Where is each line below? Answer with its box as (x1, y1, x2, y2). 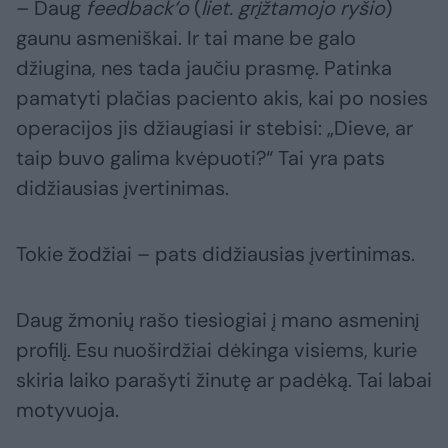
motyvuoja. (16, 397, 119, 424)
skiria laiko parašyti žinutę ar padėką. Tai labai (16, 367, 432, 394)
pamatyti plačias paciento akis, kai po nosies (16, 85, 428, 112)
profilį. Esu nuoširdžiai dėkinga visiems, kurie (16, 337, 417, 364)
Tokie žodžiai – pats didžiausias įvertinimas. (16, 241, 415, 268)
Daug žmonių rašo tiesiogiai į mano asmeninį (16, 307, 419, 334)
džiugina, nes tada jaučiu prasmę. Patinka (16, 55, 392, 82)
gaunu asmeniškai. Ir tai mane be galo (16, 25, 356, 52)
